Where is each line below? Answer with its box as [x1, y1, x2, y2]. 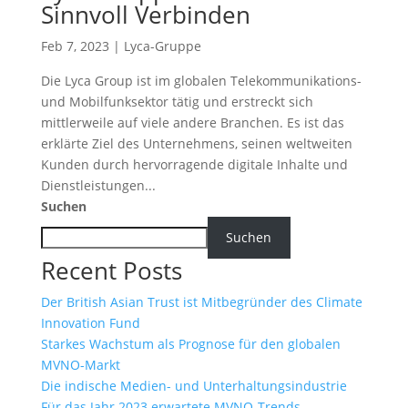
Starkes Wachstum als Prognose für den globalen [40, 334, 341, 352]
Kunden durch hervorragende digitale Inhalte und [40, 156, 348, 174]
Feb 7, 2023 [40, 37, 109, 56]
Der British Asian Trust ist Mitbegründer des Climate [40, 292, 362, 311]
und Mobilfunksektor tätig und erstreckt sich [40, 93, 313, 111]
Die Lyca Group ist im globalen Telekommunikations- [40, 72, 362, 90]
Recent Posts [40, 253, 182, 287]
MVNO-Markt [40, 355, 120, 373]
